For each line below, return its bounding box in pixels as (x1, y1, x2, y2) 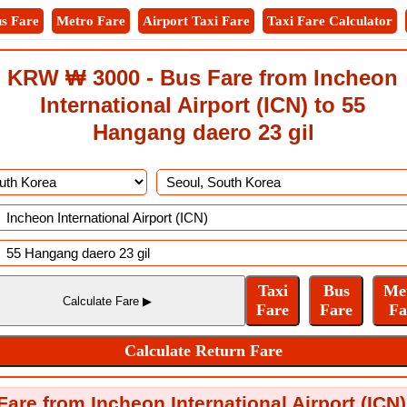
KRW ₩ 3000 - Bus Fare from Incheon (7, 65, 398, 90)
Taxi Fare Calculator (267, 14, 392, 28)
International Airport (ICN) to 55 (40, 93, 365, 117)
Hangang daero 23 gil (93, 120, 314, 144)
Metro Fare (56, 14, 125, 28)
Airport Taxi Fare (143, 14, 250, 28)
